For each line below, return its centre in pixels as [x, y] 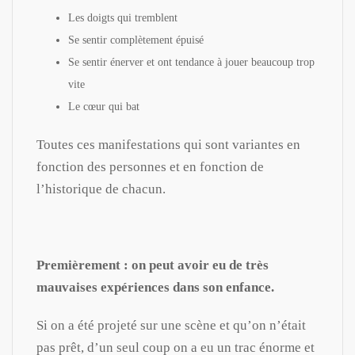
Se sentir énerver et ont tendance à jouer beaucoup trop [191, 62]
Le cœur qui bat [104, 106]
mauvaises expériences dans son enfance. [155, 287]
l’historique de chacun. [101, 189]
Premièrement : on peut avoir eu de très [153, 265]
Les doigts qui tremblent [123, 17]
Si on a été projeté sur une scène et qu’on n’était [171, 325]
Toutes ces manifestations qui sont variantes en [168, 144]
